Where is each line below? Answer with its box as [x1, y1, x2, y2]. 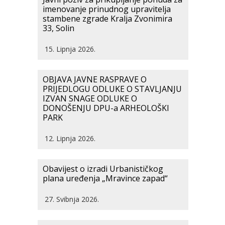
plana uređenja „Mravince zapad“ [43, 173, 168, 184]
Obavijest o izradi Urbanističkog [43, 163, 163, 174]
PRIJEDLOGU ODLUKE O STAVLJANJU [43, 83, 182, 94]
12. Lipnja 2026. [45, 134, 95, 143]
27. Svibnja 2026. [45, 194, 99, 204]
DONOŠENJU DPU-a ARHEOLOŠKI [43, 102, 169, 114]
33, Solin [43, 23, 74, 34]
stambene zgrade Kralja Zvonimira [43, 13, 172, 24]
